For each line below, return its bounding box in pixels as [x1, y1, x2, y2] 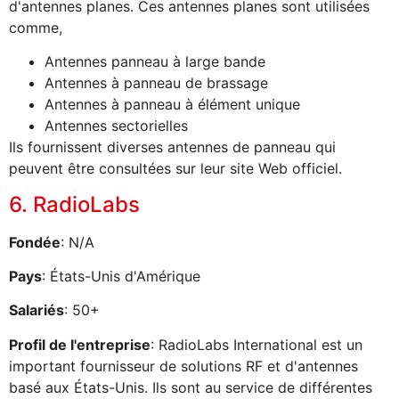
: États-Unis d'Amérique [42, 267, 200, 286]
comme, [9, 18, 62, 37]
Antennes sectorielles [45, 117, 188, 135]
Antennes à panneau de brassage [45, 74, 268, 93]
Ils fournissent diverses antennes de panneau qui [9, 138, 336, 157]
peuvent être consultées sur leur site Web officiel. [9, 159, 342, 178]
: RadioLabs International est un [151, 335, 362, 354]
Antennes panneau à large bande [45, 53, 265, 71]
